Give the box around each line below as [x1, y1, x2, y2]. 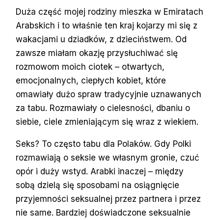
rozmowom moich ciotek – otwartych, [16, 62, 165, 72]
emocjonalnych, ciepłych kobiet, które [16, 76, 166, 86]
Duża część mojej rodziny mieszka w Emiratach [16, 7, 203, 17]
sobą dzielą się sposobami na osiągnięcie [16, 180, 179, 191]
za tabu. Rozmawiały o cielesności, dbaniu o [16, 103, 190, 113]
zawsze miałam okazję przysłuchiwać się [16, 48, 178, 58]
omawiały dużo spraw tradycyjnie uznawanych [16, 89, 201, 100]
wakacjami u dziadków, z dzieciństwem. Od [16, 34, 187, 45]
